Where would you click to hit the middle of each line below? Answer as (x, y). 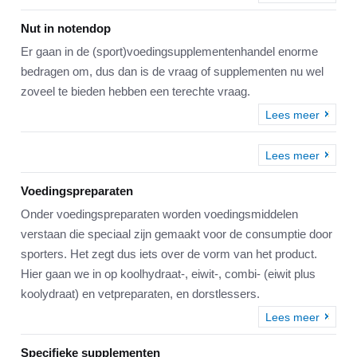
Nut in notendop (66, 29)
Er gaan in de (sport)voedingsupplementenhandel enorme (169, 52)
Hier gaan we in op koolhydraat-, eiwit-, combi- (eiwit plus (168, 274)
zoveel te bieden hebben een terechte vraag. (135, 92)
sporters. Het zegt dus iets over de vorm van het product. (169, 254)
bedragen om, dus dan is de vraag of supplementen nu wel (172, 72)
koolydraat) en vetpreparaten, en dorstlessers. (140, 294)
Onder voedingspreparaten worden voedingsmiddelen (159, 214)
